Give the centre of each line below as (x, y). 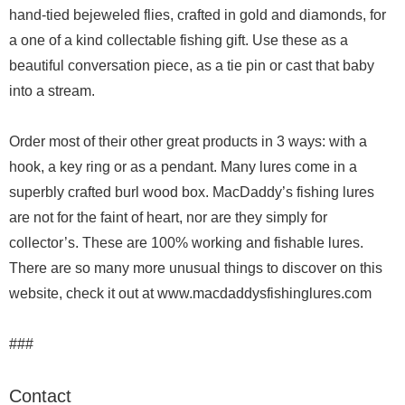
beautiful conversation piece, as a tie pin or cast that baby (192, 66)
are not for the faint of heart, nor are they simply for (168, 217)
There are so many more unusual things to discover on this (196, 268)
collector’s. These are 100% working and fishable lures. (186, 243)
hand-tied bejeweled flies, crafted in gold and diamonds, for (198, 15)
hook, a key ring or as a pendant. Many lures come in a (183, 167)
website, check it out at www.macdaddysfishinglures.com (190, 293)
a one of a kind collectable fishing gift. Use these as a (179, 40)
